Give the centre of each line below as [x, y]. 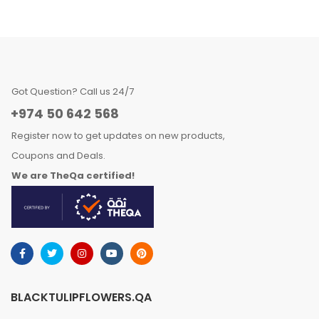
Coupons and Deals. [58, 155]
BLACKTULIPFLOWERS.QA [81, 297]
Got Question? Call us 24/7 [73, 91]
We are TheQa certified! [73, 175]
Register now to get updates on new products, [118, 135]
